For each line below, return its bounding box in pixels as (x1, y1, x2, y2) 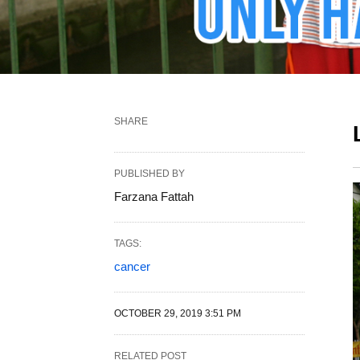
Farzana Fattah (114, 190, 194, 203)
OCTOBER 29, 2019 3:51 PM (114, 308, 241, 319)
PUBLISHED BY (114, 168, 185, 179)
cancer (114, 260, 150, 273)
